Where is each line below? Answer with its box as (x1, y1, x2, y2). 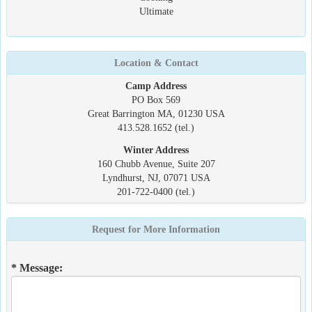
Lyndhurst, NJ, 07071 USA (102, 172, 210, 183)
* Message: (11, 262, 63, 274)
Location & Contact (114, 57, 198, 68)
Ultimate (139, 6, 173, 17)
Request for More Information (92, 224, 220, 235)
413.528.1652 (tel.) (118, 122, 194, 133)
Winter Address (123, 144, 189, 155)
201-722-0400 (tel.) (117, 186, 195, 197)
